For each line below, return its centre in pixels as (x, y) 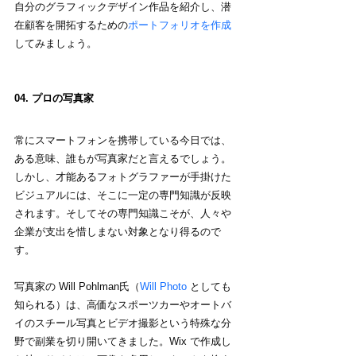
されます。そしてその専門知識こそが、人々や (123, 213)
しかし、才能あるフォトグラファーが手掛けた (123, 176)
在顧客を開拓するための (71, 25)
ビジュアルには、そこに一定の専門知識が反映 (123, 195)
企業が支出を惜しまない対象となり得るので (118, 231)
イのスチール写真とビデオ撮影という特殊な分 (123, 323)
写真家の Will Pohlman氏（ (77, 286)
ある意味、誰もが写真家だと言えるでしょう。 (123, 158)
